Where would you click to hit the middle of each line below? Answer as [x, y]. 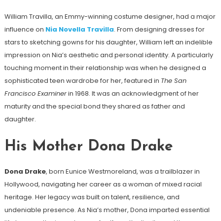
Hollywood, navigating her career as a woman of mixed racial [103, 184]
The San [173, 81]
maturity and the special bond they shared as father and [94, 107]
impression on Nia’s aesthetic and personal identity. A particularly [109, 55]
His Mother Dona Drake [89, 147]
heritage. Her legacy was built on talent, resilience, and [92, 197]
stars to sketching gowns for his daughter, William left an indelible [108, 42]
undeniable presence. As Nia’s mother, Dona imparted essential [107, 210]
